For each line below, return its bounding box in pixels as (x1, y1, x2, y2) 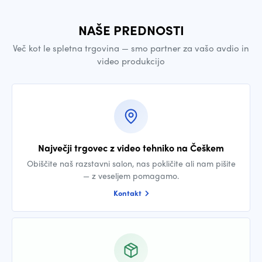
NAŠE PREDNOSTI (78, 20, 184, 39)
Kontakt (113, 187, 143, 198)
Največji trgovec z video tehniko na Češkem (38, 141, 224, 154)
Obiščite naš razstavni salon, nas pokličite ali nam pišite (26, 157, 236, 169)
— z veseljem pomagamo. (83, 170, 179, 181)
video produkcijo (97, 54, 165, 67)
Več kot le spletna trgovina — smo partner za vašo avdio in (13, 42, 249, 54)
